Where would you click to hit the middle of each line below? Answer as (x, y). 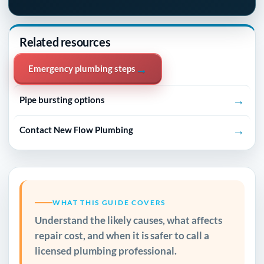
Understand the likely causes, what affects (128, 220)
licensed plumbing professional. (106, 251)
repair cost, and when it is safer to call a (122, 236)
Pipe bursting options (62, 100)
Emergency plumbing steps (82, 69)
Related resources (65, 42)
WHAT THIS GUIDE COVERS (109, 203)
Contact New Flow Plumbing (76, 130)
